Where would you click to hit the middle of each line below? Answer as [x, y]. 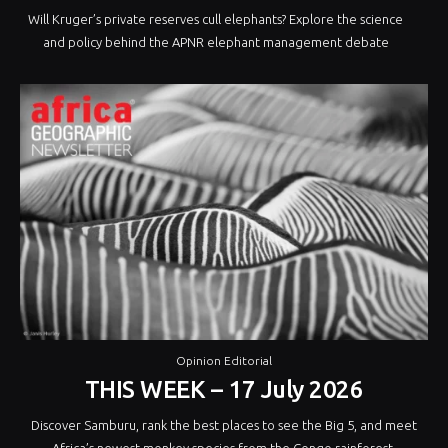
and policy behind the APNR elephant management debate [215, 42]
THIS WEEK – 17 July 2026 [224, 389]
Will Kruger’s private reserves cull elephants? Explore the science [216, 19]
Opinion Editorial [224, 360]
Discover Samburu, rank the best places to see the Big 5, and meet [224, 424]
